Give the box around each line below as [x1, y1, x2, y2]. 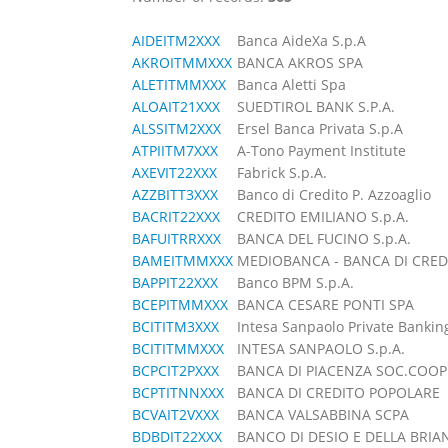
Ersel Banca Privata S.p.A [237, 119, 403, 138]
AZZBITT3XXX [132, 185, 218, 204]
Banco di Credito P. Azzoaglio [237, 185, 431, 204]
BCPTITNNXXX [132, 383, 224, 402]
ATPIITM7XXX [132, 141, 218, 160]
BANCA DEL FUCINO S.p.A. [237, 229, 411, 248]
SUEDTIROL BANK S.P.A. [237, 97, 395, 116]
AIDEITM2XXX [132, 31, 220, 50]
